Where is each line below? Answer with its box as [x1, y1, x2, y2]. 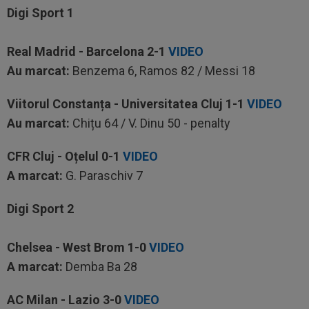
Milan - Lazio [26, 292, 100, 307]
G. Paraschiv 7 [63, 168, 143, 183]
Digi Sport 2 [7, 201, 74, 216]
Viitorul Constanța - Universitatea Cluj [7, 97, 226, 111]
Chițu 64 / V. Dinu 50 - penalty [70, 116, 230, 130]
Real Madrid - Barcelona [7, 44, 147, 59]
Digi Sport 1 [7, 6, 74, 20]
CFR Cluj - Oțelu [7, 149, 95, 163]
